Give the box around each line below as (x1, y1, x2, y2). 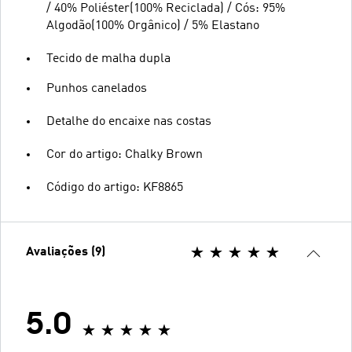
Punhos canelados (46, 82, 147, 95)
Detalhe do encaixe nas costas (46, 115, 211, 128)
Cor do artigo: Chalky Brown (46, 148, 203, 161)
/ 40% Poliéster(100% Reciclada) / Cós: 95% (46, 2, 285, 15)
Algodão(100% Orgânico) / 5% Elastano (46, 19, 259, 32)
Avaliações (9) (26, 245, 105, 258)
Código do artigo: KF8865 (46, 181, 183, 194)
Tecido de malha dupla (46, 52, 170, 65)
